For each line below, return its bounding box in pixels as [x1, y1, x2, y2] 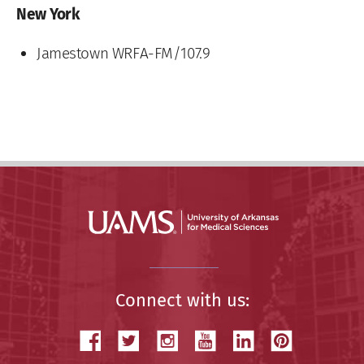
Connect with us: [115, 288, 249, 311]
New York [16, 4, 80, 24]
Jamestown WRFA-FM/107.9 [37, 43, 210, 63]
